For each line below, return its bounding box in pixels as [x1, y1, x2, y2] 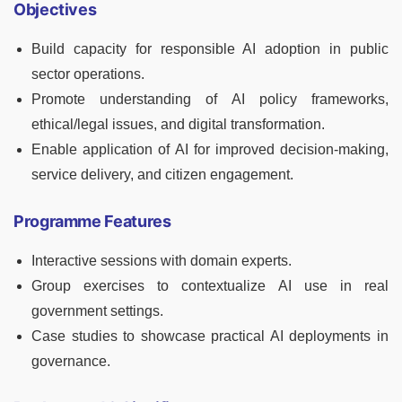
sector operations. [31, 66, 144, 83]
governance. [31, 354, 110, 370]
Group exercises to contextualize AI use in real [31, 278, 389, 294]
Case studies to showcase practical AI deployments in [31, 328, 389, 345]
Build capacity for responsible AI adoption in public [31, 41, 389, 57]
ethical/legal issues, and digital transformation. [31, 117, 325, 133]
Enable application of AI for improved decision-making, [31, 142, 389, 158]
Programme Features [13, 212, 171, 232]
